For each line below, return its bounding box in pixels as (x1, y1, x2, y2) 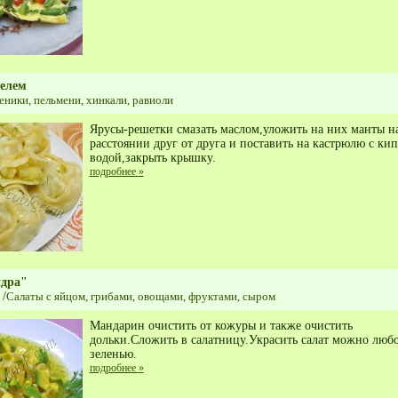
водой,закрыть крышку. (89, 151, 216, 164)
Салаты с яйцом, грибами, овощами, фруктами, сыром (5, 290, 275, 303)
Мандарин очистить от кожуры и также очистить (89, 319, 353, 332)
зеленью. (89, 347, 137, 361)
